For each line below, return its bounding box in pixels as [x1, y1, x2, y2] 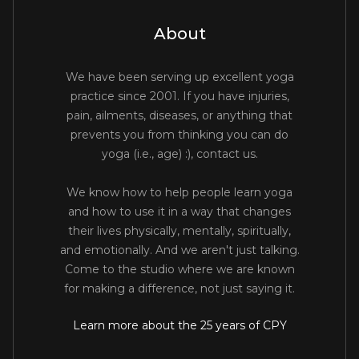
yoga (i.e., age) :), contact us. [101, 147, 258, 162]
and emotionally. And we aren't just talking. [59, 243, 300, 258]
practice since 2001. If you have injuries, [70, 89, 289, 104]
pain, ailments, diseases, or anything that [67, 108, 292, 123]
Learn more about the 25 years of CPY [72, 318, 287, 333]
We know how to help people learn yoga [67, 185, 292, 200]
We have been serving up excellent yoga [65, 70, 294, 85]
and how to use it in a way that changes [68, 204, 291, 220]
